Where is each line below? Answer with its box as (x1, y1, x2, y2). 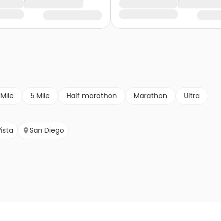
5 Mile (31, 91, 50, 101)
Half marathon (67, 91, 117, 101)
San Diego (30, 125, 64, 136)
